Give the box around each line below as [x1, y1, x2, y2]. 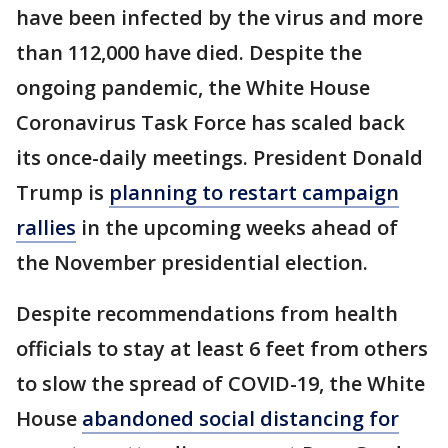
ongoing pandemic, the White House [16, 73, 370, 101]
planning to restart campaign [109, 178, 399, 206]
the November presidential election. [16, 248, 368, 276]
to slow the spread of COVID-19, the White [16, 369, 425, 397]
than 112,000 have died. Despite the [16, 38, 362, 66]
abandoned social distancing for [82, 404, 399, 432]
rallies [16, 213, 76, 241]
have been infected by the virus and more [16, 3, 423, 31]
